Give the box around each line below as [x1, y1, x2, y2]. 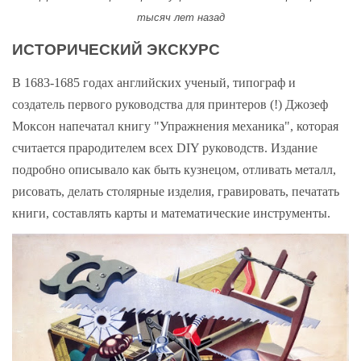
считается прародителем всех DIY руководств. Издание [12, 141, 317, 156]
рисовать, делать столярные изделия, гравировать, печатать [12, 185, 339, 199]
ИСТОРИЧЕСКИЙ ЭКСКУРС [12, 40, 224, 58]
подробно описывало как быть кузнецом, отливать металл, [12, 163, 336, 177]
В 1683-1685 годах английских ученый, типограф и [12, 76, 296, 90]
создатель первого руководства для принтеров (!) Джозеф [12, 98, 328, 112]
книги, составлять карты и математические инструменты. [12, 206, 330, 221]
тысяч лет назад [136, 11, 225, 24]
